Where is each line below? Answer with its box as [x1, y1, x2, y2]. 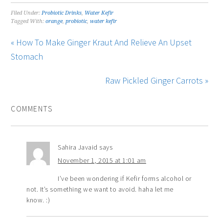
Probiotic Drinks [42, 10, 82, 17]
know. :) [26, 196, 50, 205]
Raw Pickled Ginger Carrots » [105, 75, 208, 87]
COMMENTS [11, 104, 53, 114]
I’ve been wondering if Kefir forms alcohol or [58, 174, 192, 183]
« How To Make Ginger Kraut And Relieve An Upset [11, 37, 192, 48]
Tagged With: [11, 18, 46, 25]
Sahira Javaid [58, 143, 98, 152]
